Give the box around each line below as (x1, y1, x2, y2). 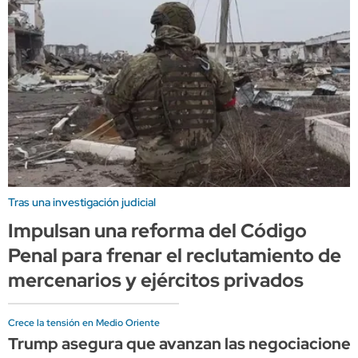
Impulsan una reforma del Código (8, 217, 307, 243)
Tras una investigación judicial (8, 194, 156, 209)
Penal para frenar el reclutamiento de (8, 242, 341, 268)
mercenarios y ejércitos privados (8, 267, 304, 292)
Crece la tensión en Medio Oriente (8, 316, 160, 329)
